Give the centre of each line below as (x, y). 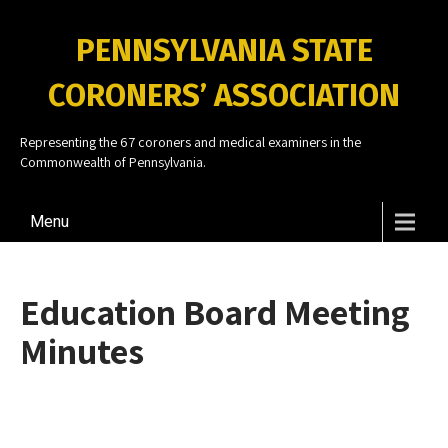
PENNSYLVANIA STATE (224, 50)
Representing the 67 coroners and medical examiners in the (190, 142)
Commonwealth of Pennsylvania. (113, 162)
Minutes (82, 350)
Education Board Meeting (215, 311)
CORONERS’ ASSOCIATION (224, 95)
